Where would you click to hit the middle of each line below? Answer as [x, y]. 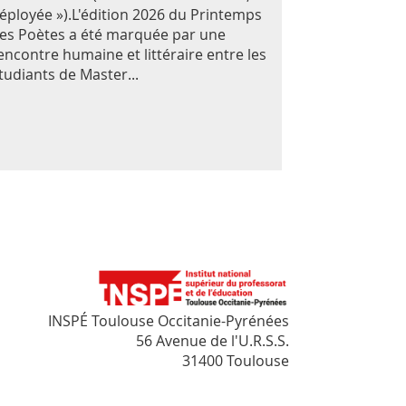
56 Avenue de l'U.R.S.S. [213, 341]
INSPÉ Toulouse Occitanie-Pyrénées [169, 321]
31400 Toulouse [236, 361]
